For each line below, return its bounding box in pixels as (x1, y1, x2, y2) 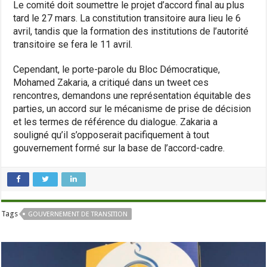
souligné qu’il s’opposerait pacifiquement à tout (13, 129, 210, 141)
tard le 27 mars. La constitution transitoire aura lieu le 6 (13, 12, 241, 24)
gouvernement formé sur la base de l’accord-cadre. (13, 142, 225, 154)
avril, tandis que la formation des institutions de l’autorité (13, 25, 249, 37)
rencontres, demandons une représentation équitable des (13, 89, 252, 101)
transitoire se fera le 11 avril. (13, 38, 135, 50)
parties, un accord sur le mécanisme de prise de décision (13, 103, 252, 114)
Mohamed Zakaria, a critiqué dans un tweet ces (13, 76, 209, 88)
